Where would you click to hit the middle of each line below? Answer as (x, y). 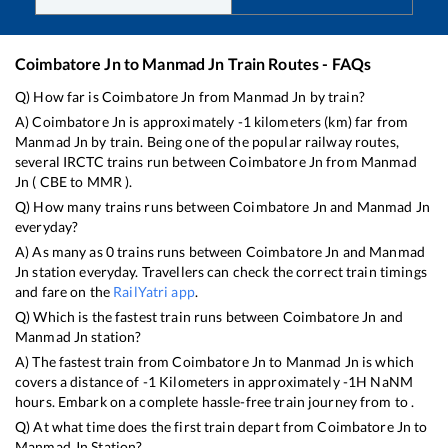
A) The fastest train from (94, 362)
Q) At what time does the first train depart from (166, 427)
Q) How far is (58, 97)
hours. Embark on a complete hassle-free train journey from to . (215, 402)
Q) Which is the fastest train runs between (149, 317)
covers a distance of (79, 382)
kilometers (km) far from (329, 122)
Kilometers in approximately (249, 382)
